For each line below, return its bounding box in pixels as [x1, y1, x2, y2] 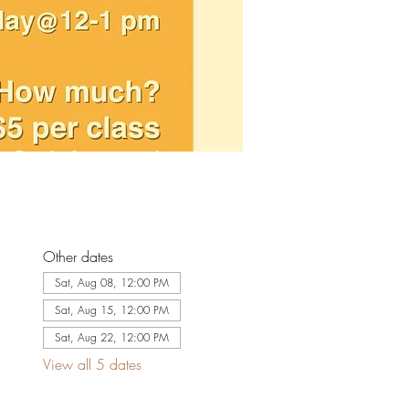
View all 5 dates [42, 353, 142, 374]
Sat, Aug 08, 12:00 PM [54, 274, 169, 290]
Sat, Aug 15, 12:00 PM [54, 301, 169, 318]
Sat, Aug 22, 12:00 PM [54, 329, 169, 345]
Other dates [42, 246, 113, 267]
